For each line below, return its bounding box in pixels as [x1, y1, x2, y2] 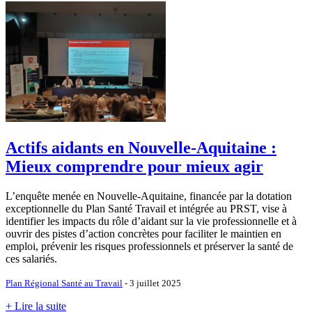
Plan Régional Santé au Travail [6, 277, 123, 288]
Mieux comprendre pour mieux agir [6, 157, 263, 175]
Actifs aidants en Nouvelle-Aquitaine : [6, 138, 276, 157]
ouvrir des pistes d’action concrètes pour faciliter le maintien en [6, 227, 281, 240]
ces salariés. [6, 252, 57, 265]
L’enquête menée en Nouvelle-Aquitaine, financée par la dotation [6, 189, 292, 202]
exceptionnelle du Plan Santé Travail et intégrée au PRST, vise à [6, 202, 287, 214]
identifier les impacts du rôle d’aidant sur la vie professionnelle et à [6, 214, 297, 227]
